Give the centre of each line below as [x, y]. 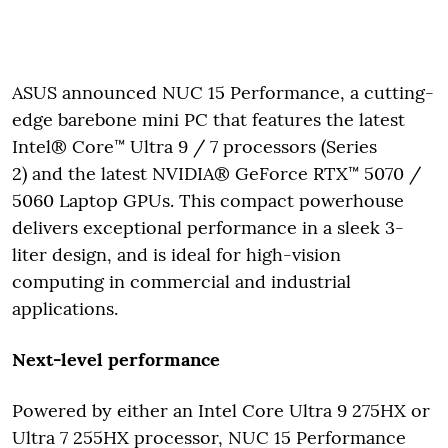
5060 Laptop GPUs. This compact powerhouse [208, 200]
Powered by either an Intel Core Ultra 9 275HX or [221, 410]
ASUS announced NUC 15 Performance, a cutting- [223, 92]
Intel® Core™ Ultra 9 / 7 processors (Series [194, 146]
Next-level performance [116, 359]
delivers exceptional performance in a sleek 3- [208, 227]
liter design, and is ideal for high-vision [176, 254]
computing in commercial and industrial [181, 281]
